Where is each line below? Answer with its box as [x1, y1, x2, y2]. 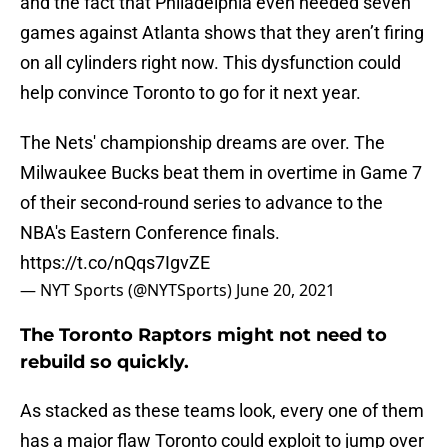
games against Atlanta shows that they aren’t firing [20, 22, 424, 44]
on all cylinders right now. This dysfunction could [20, 52, 401, 74]
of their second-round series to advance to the [20, 192, 383, 214]
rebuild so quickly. [20, 351, 189, 374]
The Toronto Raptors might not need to [20, 324, 387, 347]
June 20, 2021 [236, 279, 335, 302]
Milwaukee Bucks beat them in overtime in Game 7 [20, 162, 422, 184]
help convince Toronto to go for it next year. [20, 82, 361, 104]
